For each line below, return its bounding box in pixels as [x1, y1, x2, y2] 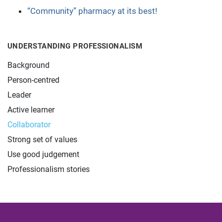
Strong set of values [7, 135, 77, 144]
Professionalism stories [7, 165, 90, 174]
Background [7, 60, 50, 70]
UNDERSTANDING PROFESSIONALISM [7, 42, 143, 51]
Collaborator [7, 120, 51, 129]
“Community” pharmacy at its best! [27, 6, 157, 16]
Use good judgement [7, 150, 79, 159]
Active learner [7, 105, 55, 114]
